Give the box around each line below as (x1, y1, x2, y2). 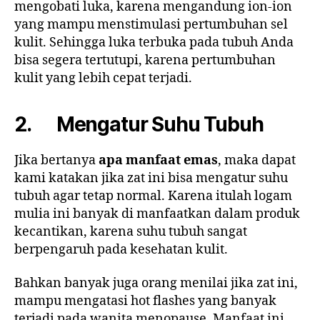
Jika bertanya (14, 151, 99, 169)
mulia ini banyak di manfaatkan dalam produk (14, 205, 300, 222)
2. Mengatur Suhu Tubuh (14, 111, 264, 136)
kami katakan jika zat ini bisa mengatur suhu (14, 169, 288, 186)
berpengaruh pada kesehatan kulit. (14, 241, 228, 258)
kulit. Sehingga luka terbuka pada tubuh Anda (14, 34, 294, 51)
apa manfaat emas (99, 151, 218, 169)
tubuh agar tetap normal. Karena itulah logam (14, 187, 292, 204)
